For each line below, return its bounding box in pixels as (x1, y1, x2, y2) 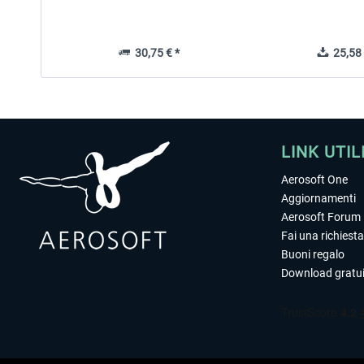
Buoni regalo (281, 248, 344, 261)
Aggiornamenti (281, 192, 356, 205)
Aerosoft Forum (281, 210, 361, 223)
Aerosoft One (281, 173, 348, 186)
